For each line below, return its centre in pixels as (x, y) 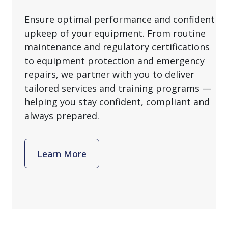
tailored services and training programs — (118, 88)
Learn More (62, 153)
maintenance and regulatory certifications (117, 47)
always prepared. (64, 116)
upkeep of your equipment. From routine (115, 33)
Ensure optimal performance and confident (120, 20)
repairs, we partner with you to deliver (109, 75)
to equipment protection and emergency (115, 61)
